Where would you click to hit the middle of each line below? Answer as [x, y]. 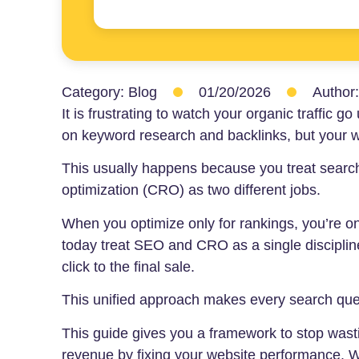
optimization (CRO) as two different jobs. [191, 190]
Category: [95, 92]
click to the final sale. [130, 266]
